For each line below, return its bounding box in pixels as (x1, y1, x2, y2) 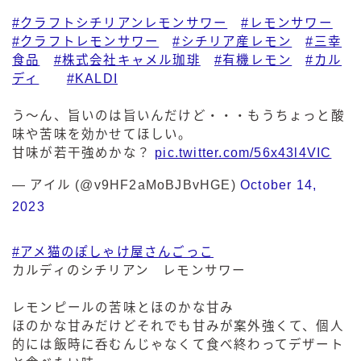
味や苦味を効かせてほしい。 (12, 127, 193, 142)
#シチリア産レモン (172, 35, 293, 49)
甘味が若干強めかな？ (12, 146, 156, 160)
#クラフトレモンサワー (12, 35, 160, 49)
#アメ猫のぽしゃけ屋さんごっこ (12, 245, 214, 259)
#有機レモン (214, 53, 293, 68)
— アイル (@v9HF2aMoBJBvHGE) (12, 178, 240, 193)
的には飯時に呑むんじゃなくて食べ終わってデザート (12, 338, 344, 352)
